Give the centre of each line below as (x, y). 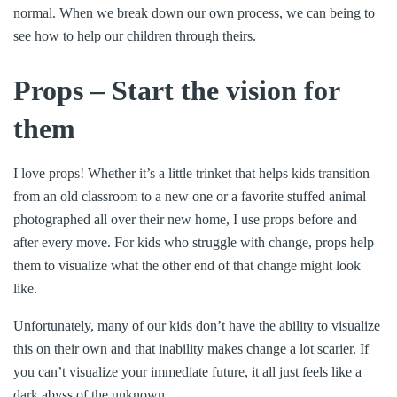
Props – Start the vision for (176, 90)
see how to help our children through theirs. (135, 36)
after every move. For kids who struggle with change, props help (194, 242)
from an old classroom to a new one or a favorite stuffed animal (190, 196)
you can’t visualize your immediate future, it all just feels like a (187, 371)
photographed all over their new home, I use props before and (185, 219)
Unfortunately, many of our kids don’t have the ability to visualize (197, 325)
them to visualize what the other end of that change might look (187, 265)
